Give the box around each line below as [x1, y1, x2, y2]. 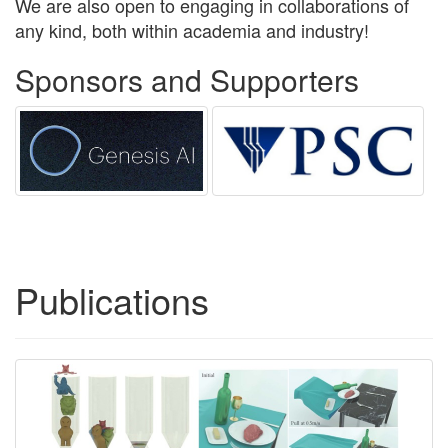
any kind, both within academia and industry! [15, 17, 369, 44]
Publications [15, 274, 209, 326]
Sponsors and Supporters [15, 58, 359, 102]
